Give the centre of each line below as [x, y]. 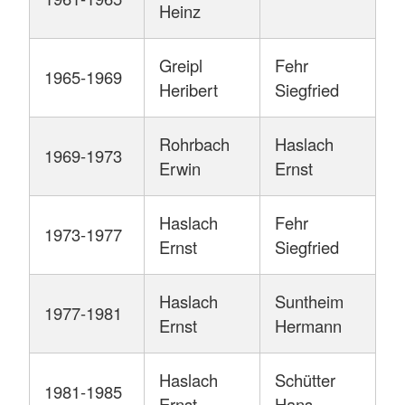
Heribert [188, 90]
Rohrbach [194, 144]
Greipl [181, 66]
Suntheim [309, 301]
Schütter [305, 380]
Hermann [308, 326]
